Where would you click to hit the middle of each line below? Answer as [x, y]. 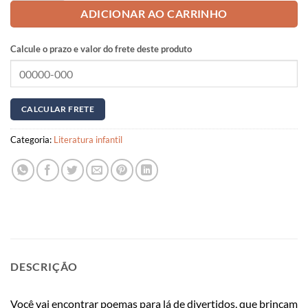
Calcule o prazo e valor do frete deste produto [101, 48]
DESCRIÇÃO [44, 266]
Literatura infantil [88, 139]
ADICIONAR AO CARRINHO [154, 14]
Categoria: [32, 139]
